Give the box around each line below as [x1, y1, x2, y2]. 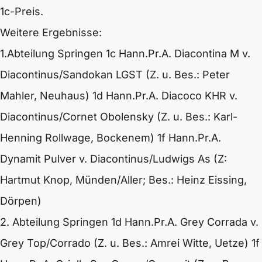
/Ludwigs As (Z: [149, 153, 227, 165]
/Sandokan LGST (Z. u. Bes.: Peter [59, 68, 230, 81]
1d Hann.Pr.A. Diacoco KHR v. [92, 89, 237, 102]
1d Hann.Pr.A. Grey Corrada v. [111, 216, 258, 228]
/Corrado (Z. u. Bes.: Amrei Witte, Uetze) [46, 237, 249, 249]
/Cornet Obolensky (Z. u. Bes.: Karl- [59, 111, 237, 123]
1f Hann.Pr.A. [157, 132, 221, 144]
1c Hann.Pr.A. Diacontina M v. [106, 47, 250, 60]
